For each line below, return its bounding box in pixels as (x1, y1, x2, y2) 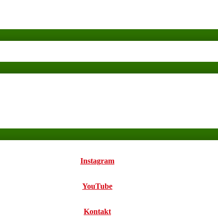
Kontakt (84, 207, 111, 216)
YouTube (82, 182, 112, 190)
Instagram (80, 157, 114, 165)
